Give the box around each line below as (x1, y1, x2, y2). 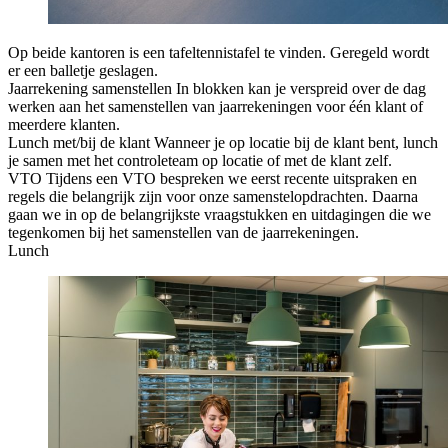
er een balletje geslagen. (8, 62, 158, 80)
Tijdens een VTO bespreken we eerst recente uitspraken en (46, 170, 417, 188)
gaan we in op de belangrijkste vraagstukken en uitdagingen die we (8, 206, 431, 224)
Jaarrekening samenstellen (8, 80, 172, 98)
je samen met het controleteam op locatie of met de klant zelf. (8, 152, 392, 170)
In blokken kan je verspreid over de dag (176, 80, 426, 98)
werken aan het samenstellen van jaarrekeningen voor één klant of (8, 98, 423, 116)
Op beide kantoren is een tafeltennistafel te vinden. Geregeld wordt (8, 44, 429, 62)
